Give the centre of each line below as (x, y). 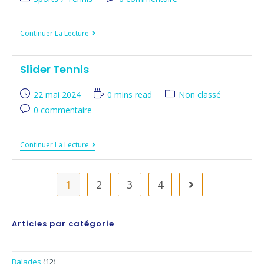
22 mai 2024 (57, 95)
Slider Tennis (54, 69)
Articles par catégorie (63, 224)
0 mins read (129, 95)
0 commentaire (62, 110)
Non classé (199, 95)
